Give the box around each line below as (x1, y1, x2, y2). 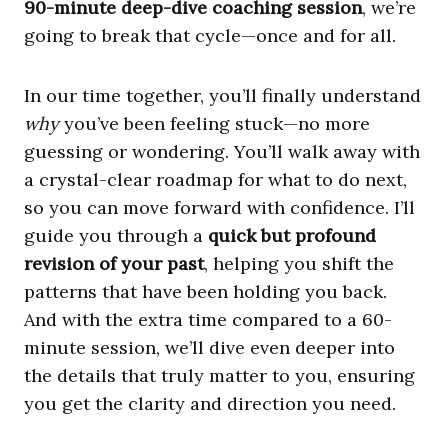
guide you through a (24, 223, 208, 247)
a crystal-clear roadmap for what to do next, (24, 167, 407, 191)
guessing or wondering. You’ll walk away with (24, 139, 420, 163)
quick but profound (208, 223, 376, 247)
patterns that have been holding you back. (24, 279, 387, 303)
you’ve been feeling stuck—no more (59, 111, 370, 135)
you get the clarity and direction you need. (24, 391, 396, 415)
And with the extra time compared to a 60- (24, 307, 392, 331)
